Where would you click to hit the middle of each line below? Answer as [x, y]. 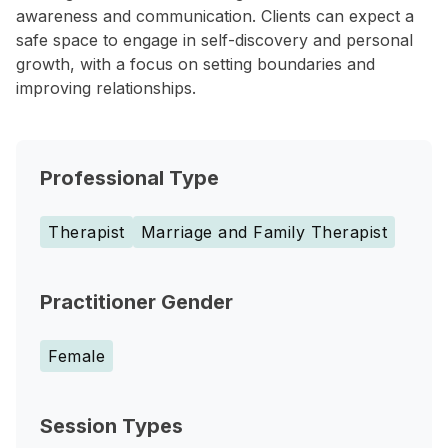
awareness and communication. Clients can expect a [215, 16]
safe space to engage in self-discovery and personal [214, 40]
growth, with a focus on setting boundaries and [195, 64]
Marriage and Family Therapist [263, 232]
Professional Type [129, 178]
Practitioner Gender [136, 302]
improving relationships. [106, 88]
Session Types [111, 426]
